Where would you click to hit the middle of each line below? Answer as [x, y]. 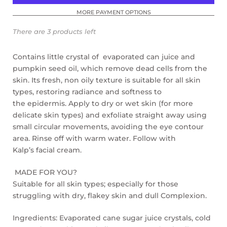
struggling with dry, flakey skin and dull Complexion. [111, 195]
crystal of [82, 56]
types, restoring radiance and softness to [87, 91]
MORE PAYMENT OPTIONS [113, 12]
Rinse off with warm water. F [85, 138]
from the [191, 68]
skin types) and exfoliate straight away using [125, 115]
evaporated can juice [141, 56]
